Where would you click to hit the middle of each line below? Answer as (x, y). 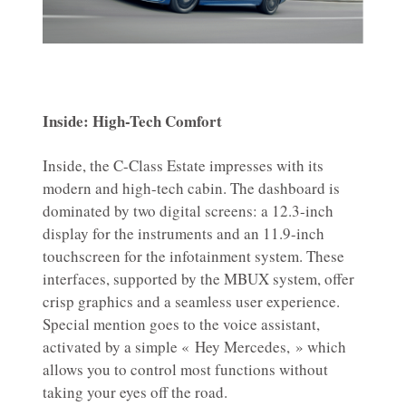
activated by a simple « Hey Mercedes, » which (194, 347)
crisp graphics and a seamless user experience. (191, 302)
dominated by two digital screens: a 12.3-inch (188, 211)
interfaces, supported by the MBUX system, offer (198, 279)
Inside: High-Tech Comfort (132, 121)
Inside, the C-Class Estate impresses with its (183, 166)
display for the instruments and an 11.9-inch (184, 234)
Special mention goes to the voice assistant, (181, 324)
